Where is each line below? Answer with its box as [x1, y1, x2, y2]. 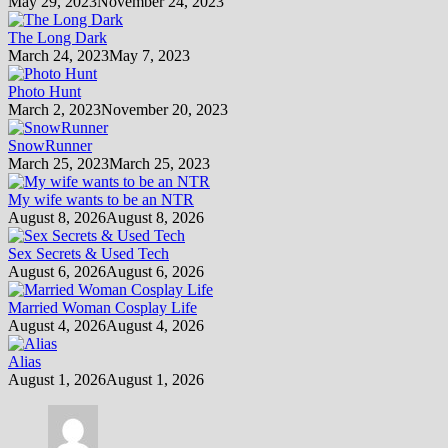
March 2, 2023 [8, 100, 101, 118]
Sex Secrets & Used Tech [8, 244, 169, 262]
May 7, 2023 [109, 46, 190, 64]
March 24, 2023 [8, 46, 109, 64]
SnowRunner [8, 136, 92, 154]
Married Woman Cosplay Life [8, 298, 197, 316]
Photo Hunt [8, 82, 81, 100]
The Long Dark [8, 28, 107, 46]
